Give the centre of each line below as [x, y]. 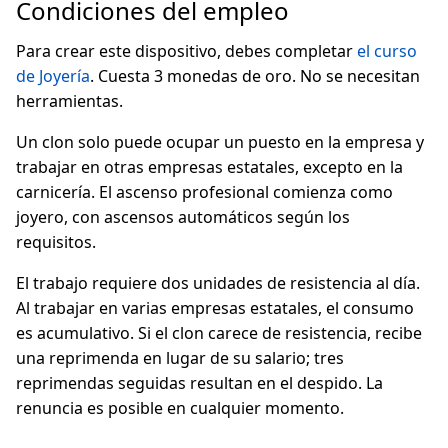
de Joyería [53, 76]
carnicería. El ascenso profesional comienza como [204, 192]
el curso [387, 51]
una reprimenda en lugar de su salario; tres [180, 358]
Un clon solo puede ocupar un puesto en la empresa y [220, 142]
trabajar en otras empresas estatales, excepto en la [209, 167]
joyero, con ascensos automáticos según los [183, 217]
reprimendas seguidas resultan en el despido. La [199, 383]
